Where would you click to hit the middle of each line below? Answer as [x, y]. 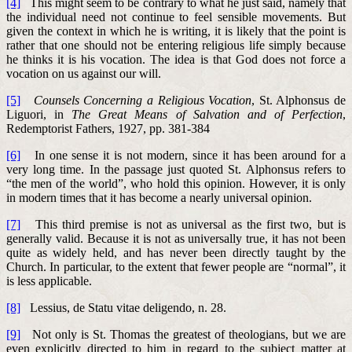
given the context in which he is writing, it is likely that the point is [176, 31]
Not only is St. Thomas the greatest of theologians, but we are [183, 334]
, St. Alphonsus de [299, 100]
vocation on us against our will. [84, 73]
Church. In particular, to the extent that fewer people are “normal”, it [176, 266]
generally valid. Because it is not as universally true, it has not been [176, 238]
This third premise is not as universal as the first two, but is [183, 224]
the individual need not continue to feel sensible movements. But [176, 16]
